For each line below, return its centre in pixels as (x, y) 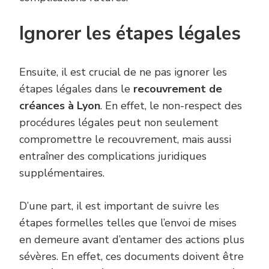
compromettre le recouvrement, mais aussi (125, 139)
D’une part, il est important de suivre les (119, 206)
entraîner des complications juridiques (113, 156)
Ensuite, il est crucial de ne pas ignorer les (123, 72)
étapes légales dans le (76, 89)
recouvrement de (178, 89)
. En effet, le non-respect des (171, 105)
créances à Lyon (60, 105)
